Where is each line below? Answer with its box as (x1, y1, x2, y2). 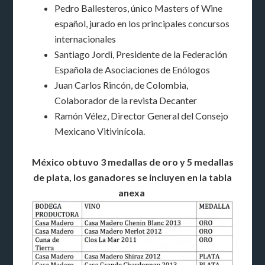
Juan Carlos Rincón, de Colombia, (54, 79, 189, 91)
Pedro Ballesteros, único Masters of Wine (54, 2, 223, 14)
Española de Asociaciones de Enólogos (54, 64, 211, 76)
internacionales (54, 33, 117, 45)
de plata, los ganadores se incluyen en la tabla (33, 172, 232, 183)
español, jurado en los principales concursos (54, 18, 230, 30)
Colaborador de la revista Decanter (54, 95, 198, 106)
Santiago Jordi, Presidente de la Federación (54, 49, 228, 60)
